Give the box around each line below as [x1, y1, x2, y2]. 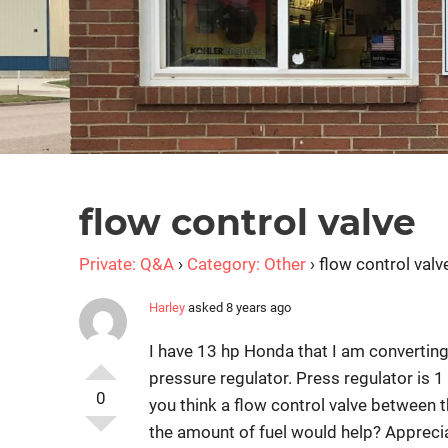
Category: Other [187, 254, 306, 275]
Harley [149, 300, 185, 316]
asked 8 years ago [185, 300, 291, 316]
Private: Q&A [79, 254, 174, 275]
